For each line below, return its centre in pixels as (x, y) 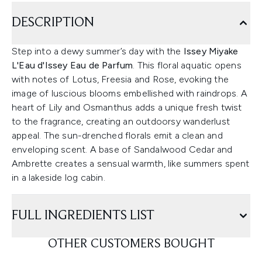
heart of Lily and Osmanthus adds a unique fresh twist (127, 107)
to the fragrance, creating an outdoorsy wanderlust (121, 121)
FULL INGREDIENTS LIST (83, 216)
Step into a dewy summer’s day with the (98, 51)
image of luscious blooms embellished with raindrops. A (130, 93)
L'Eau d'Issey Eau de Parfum (73, 65)
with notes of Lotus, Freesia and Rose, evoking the (120, 79)
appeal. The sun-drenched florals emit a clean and (117, 135)
